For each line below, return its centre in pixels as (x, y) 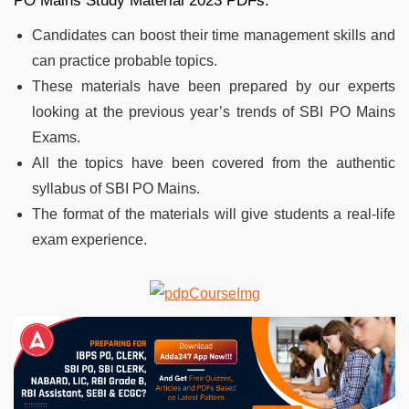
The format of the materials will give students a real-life (214, 214)
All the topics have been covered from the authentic (214, 163)
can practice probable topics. (125, 60)
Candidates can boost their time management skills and (214, 35)
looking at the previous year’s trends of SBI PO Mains (214, 111)
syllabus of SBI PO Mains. (116, 188)
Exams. (56, 137)
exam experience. (89, 239)
